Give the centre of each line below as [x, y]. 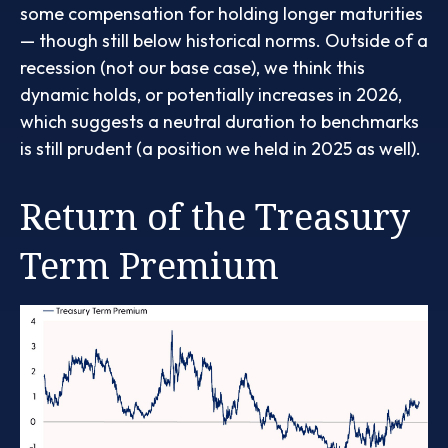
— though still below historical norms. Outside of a [224, 40]
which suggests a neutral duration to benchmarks [219, 121]
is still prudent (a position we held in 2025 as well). [220, 148]
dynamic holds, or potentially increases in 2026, [211, 94]
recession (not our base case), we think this [192, 67]
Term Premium [149, 265]
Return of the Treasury [215, 216]
